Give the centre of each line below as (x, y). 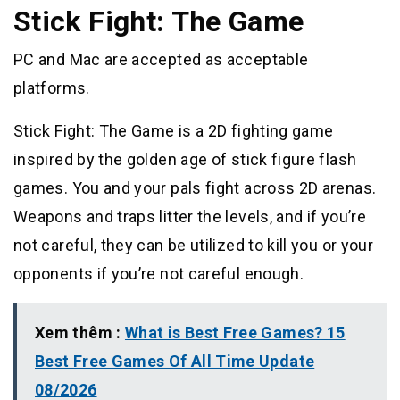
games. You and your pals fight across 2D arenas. (195, 187)
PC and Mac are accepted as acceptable (161, 59)
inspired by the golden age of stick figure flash (185, 159)
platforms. (52, 87)
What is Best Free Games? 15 (235, 332)
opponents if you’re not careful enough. (159, 273)
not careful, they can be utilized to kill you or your (194, 245)
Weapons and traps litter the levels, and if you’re (190, 216)
